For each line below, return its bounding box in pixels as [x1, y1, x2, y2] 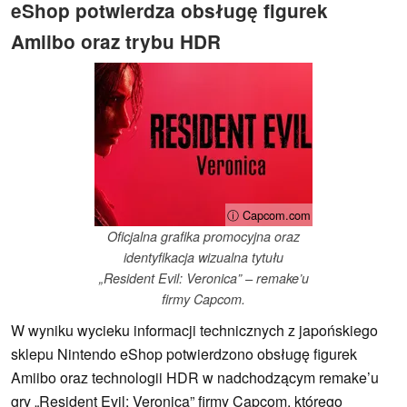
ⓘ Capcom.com [227, 206, 311, 224]
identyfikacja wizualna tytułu [124, 248, 283, 267]
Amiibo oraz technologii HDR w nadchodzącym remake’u [11, 367, 379, 389]
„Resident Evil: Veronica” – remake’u [98, 269, 309, 288]
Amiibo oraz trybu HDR [11, 27, 221, 55]
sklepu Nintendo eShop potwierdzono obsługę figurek [11, 343, 357, 365]
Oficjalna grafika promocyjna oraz [107, 227, 300, 246]
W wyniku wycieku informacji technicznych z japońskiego [11, 320, 378, 342]
